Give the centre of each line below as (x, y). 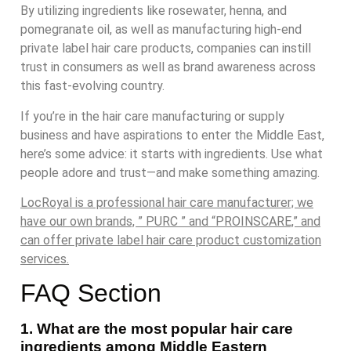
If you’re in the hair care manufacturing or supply (152, 116)
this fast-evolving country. (92, 86)
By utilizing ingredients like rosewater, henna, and (154, 11)
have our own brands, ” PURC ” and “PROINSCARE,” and (170, 221)
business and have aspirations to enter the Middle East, (172, 135)
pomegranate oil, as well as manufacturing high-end (161, 30)
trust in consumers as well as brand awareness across (168, 67)
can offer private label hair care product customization (171, 240)
